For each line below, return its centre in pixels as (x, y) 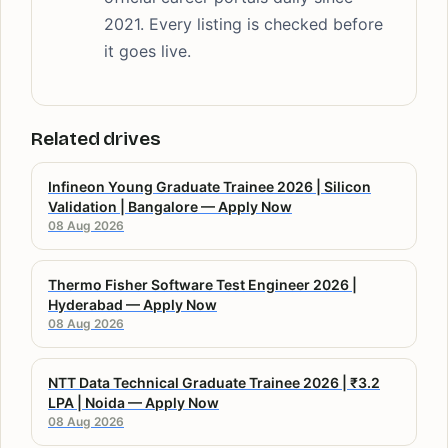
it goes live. (147, 50)
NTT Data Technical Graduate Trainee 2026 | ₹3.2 (214, 382)
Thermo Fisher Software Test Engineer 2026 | (202, 284)
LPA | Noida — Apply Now (133, 402)
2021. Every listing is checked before (243, 23)
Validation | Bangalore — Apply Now (170, 206)
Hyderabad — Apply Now (132, 304)
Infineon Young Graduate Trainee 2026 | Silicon (209, 186)
